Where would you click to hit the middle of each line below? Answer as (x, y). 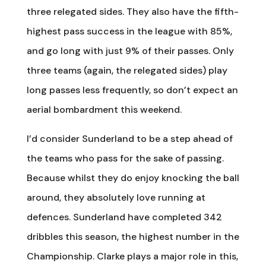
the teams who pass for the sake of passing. (125, 158)
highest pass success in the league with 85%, (129, 31)
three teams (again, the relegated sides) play (127, 70)
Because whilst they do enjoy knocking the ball (133, 178)
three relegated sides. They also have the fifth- (132, 11)
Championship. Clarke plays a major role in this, (132, 256)
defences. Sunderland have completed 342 (124, 217)
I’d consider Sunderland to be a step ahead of (129, 138)
